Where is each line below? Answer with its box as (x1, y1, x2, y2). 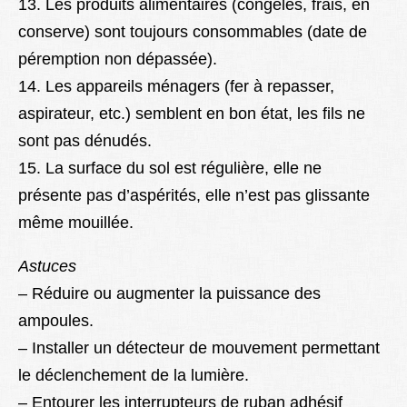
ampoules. (18, 312, 94, 331)
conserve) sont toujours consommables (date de (18, 23, 367, 42)
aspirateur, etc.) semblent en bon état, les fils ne (18, 104, 365, 124)
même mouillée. (18, 213, 134, 233)
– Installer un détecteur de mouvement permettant (18, 339, 380, 358)
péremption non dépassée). (18, 50, 217, 69)
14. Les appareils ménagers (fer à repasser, (18, 77, 334, 96)
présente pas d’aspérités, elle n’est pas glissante (18, 186, 370, 205)
